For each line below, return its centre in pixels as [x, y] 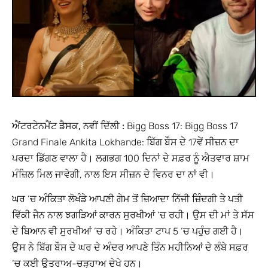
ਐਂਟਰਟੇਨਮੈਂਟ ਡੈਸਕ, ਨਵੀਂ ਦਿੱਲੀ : [68, 126]
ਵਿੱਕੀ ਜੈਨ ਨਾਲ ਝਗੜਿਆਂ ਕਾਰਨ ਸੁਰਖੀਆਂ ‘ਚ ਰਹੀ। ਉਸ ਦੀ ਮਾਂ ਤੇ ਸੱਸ [133, 215]
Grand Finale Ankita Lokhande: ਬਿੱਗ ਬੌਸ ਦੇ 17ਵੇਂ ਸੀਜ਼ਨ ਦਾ [125, 142]
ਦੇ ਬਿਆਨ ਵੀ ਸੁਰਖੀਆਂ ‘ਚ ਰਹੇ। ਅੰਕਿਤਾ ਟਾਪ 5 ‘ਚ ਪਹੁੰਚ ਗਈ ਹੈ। [128, 232]
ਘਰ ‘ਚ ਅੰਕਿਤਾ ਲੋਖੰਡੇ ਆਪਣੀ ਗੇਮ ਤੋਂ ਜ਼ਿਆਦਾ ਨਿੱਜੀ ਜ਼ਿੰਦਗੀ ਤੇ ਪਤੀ [127, 199]
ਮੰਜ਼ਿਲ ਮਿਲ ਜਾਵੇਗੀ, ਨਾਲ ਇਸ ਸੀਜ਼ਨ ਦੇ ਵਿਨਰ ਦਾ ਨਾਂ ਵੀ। [113, 174]
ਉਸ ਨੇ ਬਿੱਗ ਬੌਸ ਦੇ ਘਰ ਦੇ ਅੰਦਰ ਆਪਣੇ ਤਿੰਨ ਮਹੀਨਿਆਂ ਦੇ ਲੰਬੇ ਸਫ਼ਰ [130, 248]
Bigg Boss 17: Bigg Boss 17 [181, 126]
